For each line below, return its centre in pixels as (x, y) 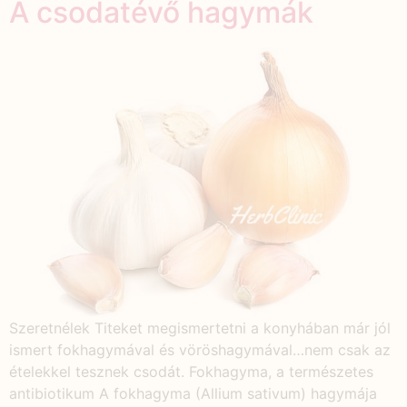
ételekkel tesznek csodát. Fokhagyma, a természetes (191, 371)
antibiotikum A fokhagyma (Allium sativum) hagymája (193, 393)
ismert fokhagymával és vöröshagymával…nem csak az (200, 349)
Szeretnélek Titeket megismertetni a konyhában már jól (200, 328)
